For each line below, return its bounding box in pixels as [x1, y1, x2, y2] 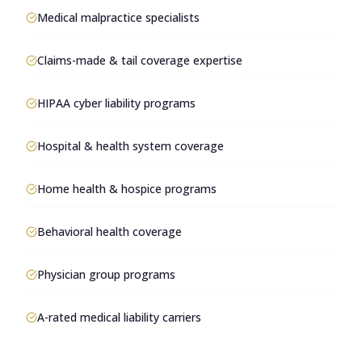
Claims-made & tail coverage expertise [37, 53, 242, 68]
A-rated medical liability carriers [37, 309, 201, 325]
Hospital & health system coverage [37, 138, 224, 154]
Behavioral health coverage [37, 224, 182, 239]
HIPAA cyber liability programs [37, 95, 196, 111]
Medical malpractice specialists [37, 10, 200, 25]
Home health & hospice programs [37, 181, 217, 196]
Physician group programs [37, 267, 175, 282]
